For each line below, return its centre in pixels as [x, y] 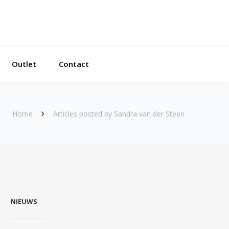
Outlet [24, 64]
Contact [74, 64]
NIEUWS [24, 201]
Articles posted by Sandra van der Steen [119, 114]
